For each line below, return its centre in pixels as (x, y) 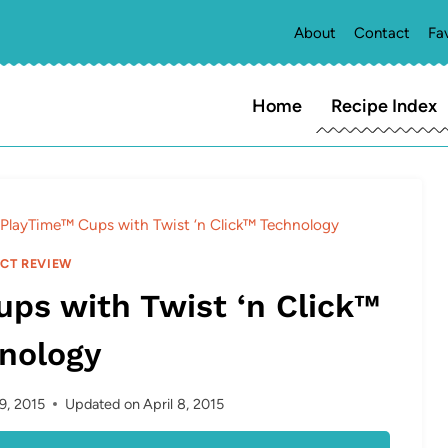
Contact (382, 32)
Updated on (102, 403)
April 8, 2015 (184, 403)
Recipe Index (383, 106)
